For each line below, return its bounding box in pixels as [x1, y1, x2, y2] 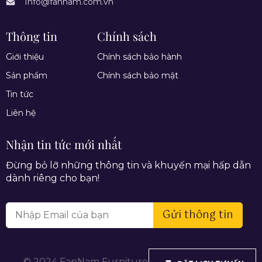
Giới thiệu [6, 51, 44, 62]
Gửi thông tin [163, 206, 233, 224]
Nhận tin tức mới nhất [6, 136, 122, 152]
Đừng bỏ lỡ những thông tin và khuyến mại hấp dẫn [6, 159, 251, 171]
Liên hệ [6, 107, 36, 118]
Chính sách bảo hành [97, 51, 182, 62]
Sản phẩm [6, 70, 47, 81]
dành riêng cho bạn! [6, 172, 99, 184]
